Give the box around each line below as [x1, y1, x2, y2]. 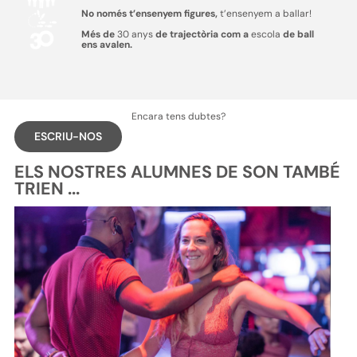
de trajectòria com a [152, 28, 251, 41]
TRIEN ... [14, 178, 80, 201]
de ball [280, 28, 314, 41]
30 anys [116, 28, 153, 41]
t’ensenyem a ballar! [219, 7, 312, 21]
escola [250, 28, 280, 41]
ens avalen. [80, 38, 132, 52]
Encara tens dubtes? [131, 110, 226, 124]
